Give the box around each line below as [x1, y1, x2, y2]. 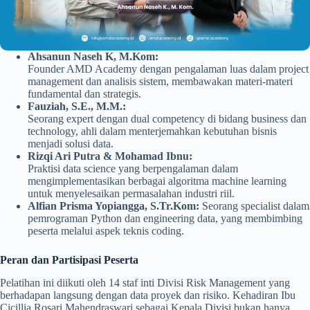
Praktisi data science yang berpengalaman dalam [28, 162, 238, 174]
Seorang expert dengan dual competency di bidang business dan [28, 112, 307, 125]
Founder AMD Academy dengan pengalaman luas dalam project [28, 62, 309, 75]
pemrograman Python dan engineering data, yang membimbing [28, 212, 302, 224]
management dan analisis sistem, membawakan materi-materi [28, 75, 293, 87]
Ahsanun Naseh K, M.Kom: [28, 50, 158, 62]
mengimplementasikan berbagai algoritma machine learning [28, 174, 286, 187]
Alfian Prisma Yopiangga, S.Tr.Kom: [28, 199, 199, 212]
